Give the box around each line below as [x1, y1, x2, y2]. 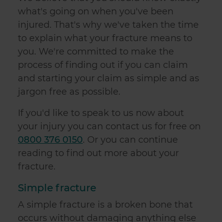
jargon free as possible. [18, 86, 120, 98]
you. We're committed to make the [18, 46, 174, 57]
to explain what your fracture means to [18, 33, 192, 44]
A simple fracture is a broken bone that [18, 199, 193, 211]
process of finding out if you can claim [18, 59, 188, 71]
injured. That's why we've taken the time [18, 19, 199, 31]
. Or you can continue [83, 134, 178, 146]
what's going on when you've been [18, 6, 173, 17]
